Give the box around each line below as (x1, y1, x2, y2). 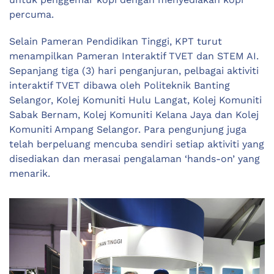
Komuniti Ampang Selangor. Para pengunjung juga (9, 124, 246, 136)
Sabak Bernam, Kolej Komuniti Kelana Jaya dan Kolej (9, 109, 259, 121)
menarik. (9, 168, 53, 180)
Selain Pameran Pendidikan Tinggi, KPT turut (9, 35, 222, 48)
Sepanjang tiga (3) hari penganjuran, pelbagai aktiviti (9, 65, 259, 77)
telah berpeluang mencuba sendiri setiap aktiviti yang (9, 138, 264, 150)
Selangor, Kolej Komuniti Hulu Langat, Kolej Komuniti (9, 94, 262, 106)
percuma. (9, 9, 54, 21)
